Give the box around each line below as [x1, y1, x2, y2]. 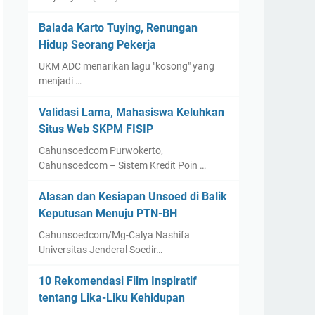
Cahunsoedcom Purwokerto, [39, 145, 163, 156]
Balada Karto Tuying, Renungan [39, 21, 198, 34]
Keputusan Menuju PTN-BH [39, 207, 177, 220]
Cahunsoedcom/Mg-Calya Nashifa [39, 229, 190, 240]
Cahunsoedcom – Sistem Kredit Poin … [39, 160, 206, 171]
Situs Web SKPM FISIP [39, 122, 153, 136]
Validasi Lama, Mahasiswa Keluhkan [39, 105, 224, 119]
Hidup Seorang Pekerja [39, 38, 156, 51]
